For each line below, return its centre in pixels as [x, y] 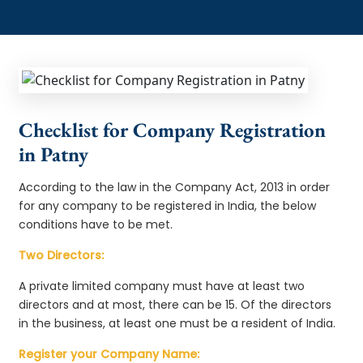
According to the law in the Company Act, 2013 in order [175, 187]
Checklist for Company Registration [173, 129]
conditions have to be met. [96, 224]
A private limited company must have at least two [162, 286]
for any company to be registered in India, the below [168, 205]
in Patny [54, 154]
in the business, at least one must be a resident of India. [177, 323]
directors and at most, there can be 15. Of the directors [175, 304]
